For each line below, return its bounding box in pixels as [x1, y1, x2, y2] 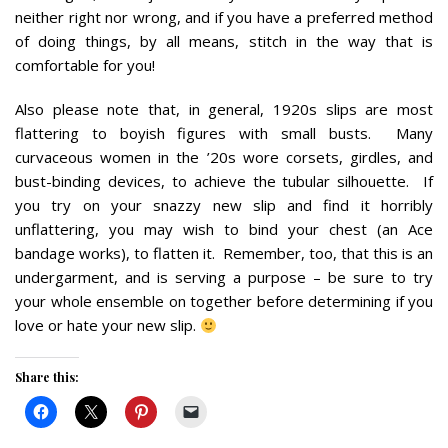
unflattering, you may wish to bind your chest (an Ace [15, 219, 433, 240]
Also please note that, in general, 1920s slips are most [15, 99, 433, 120]
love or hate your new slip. [15, 315, 200, 336]
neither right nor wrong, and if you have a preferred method [15, 7, 433, 28]
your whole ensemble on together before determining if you [15, 291, 433, 312]
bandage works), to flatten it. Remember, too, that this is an [15, 243, 433, 264]
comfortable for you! [15, 55, 155, 76]
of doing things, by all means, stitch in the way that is [15, 31, 433, 52]
